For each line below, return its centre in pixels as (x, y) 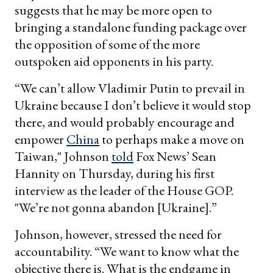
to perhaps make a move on (172, 139)
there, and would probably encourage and (125, 122)
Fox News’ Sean (175, 156)
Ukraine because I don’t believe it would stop (133, 105)
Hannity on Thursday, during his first (115, 173)
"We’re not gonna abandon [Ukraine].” (116, 207)
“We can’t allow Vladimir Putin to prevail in (130, 88)
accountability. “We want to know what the (127, 251)
